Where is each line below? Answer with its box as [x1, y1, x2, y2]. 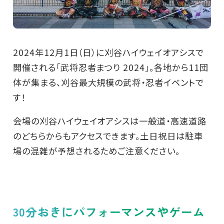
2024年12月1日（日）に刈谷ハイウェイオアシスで [12, 45, 204, 58]
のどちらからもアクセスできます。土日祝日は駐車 [12, 129, 203, 142]
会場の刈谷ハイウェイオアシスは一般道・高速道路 [12, 114, 206, 127]
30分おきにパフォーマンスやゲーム [12, 203, 205, 220]
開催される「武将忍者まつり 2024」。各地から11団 [12, 60, 208, 73]
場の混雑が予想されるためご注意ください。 [12, 144, 180, 157]
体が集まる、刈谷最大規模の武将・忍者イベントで [12, 75, 204, 88]
